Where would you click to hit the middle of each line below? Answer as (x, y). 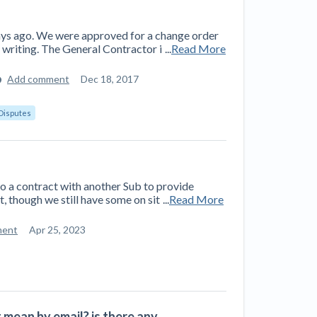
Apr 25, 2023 (57, 230)
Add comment (38, 79)
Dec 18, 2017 (110, 79)
